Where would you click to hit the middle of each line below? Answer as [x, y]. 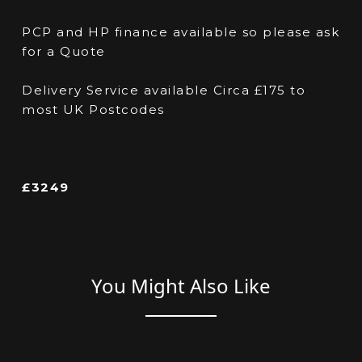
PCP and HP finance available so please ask [181, 32]
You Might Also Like [181, 286]
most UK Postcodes [93, 110]
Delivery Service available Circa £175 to [164, 90]
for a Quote [64, 52]
